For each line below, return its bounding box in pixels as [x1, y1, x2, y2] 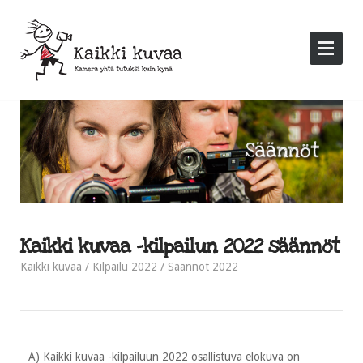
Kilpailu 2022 [92, 259, 157, 273]
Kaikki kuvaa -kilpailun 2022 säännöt [20, 233, 340, 259]
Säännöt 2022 [168, 259, 238, 273]
